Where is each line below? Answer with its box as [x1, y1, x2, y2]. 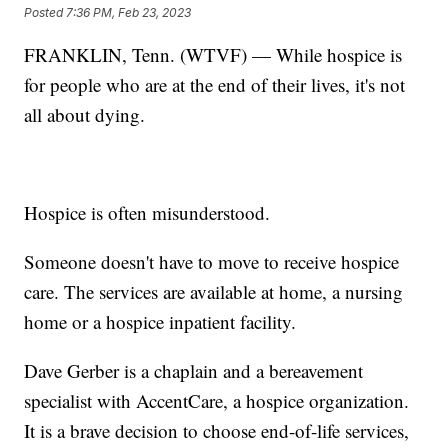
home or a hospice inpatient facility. [24, 308, 297, 334]
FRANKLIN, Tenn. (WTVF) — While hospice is [24, 41, 403, 67]
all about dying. [24, 101, 146, 127]
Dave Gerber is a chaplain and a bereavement [24, 357, 364, 383]
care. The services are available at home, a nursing [24, 278, 404, 304]
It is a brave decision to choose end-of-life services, [24, 417, 410, 443]
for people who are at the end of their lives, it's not [24, 71, 406, 97]
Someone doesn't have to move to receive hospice [24, 248, 400, 274]
